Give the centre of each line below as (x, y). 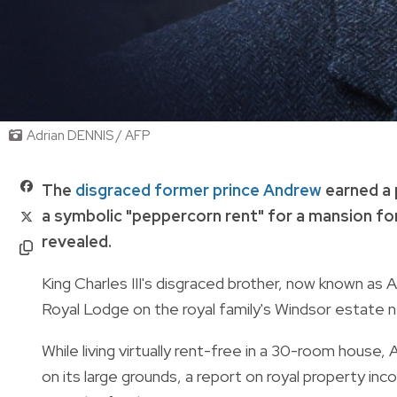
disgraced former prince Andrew (198, 190)
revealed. (77, 241)
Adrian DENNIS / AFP (89, 135)
